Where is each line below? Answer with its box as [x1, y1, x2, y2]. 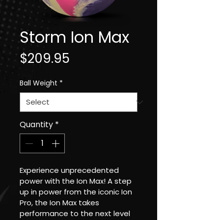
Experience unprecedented [20, 165, 121, 175]
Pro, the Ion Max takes [20, 197, 101, 208]
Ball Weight [20, 78, 57, 88]
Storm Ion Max [20, 26, 129, 48]
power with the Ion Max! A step [20, 176, 134, 186]
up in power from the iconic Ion [20, 187, 134, 197]
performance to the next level [20, 208, 132, 219]
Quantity [20, 119, 53, 130]
